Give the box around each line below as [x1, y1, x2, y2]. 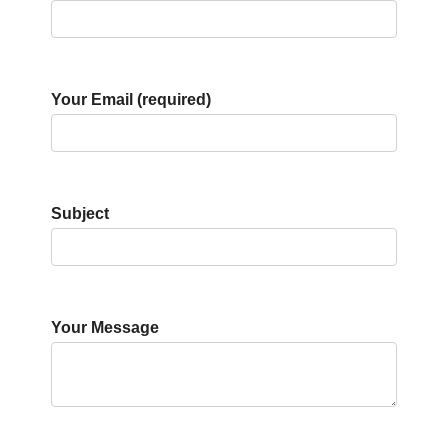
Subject [51, 205, 110, 223]
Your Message [51, 319, 160, 337]
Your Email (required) [51, 91, 212, 109]
